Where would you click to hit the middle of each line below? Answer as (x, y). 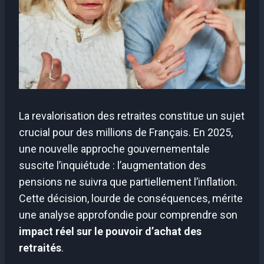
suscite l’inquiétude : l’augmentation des (113, 165)
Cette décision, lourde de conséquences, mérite (131, 198)
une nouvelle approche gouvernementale (114, 148)
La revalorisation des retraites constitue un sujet (132, 115)
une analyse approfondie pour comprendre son (128, 214)
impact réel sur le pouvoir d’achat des (110, 231)
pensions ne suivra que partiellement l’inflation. (128, 181)
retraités (40, 247)
